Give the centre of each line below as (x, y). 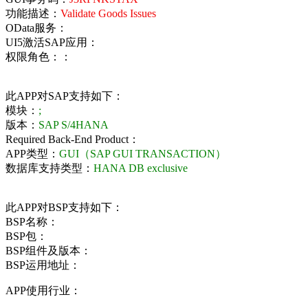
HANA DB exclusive (141, 168)
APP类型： (32, 153)
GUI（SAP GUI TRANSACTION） (143, 153)
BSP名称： (32, 221)
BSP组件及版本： (48, 250)
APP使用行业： (43, 290)
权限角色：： (38, 56)
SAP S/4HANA (74, 124)
